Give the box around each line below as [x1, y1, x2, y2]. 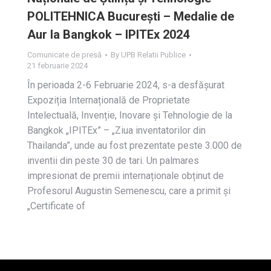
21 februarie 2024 [27, 61, 88, 70]
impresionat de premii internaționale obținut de [27, 170, 224, 181]
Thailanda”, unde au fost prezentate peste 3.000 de [27, 140, 242, 151]
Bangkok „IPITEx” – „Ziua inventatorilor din [27, 125, 206, 136]
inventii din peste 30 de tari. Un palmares [27, 155, 199, 166]
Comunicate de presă [27, 50, 102, 59]
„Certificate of [27, 200, 85, 212]
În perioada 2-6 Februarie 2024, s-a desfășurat [27, 79, 224, 91]
